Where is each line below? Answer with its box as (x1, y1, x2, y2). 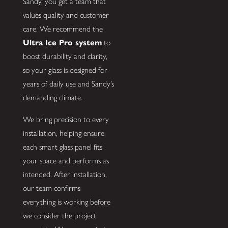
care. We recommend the (22, 24, 103, 34)
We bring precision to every (22, 114, 109, 124)
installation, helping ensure (22, 128, 104, 138)
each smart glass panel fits (22, 141, 102, 152)
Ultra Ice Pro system (22, 38, 102, 48)
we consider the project (22, 210, 96, 220)
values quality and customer (22, 10, 109, 20)
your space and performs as (22, 155, 109, 165)
